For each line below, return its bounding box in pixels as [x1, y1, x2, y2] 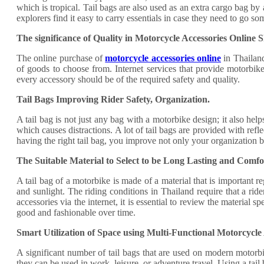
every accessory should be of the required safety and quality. [16, 74, 240, 85]
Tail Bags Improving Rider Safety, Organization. [16, 94, 210, 105]
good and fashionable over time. [16, 207, 136, 218]
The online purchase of [16, 53, 105, 64]
